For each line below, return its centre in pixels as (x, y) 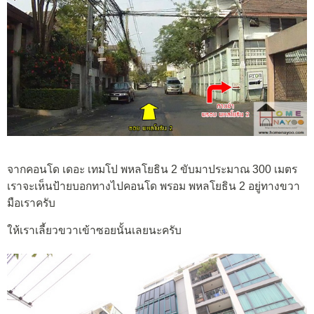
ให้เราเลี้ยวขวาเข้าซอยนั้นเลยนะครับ (94, 231)
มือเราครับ (31, 203)
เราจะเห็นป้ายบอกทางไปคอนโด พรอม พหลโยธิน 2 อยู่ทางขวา (153, 186)
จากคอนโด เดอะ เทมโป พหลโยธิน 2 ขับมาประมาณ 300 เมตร (152, 169)
